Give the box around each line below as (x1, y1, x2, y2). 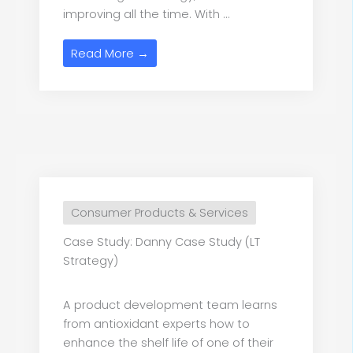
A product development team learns (63, 297, 277, 314)
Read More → (71, 45, 149, 62)
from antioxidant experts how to (63, 316, 250, 333)
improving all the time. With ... (63, 6, 230, 23)
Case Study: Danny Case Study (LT (63, 234, 260, 251)
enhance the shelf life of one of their (63, 335, 273, 351)
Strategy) (63, 253, 118, 269)
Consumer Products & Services (71, 205, 248, 221)
